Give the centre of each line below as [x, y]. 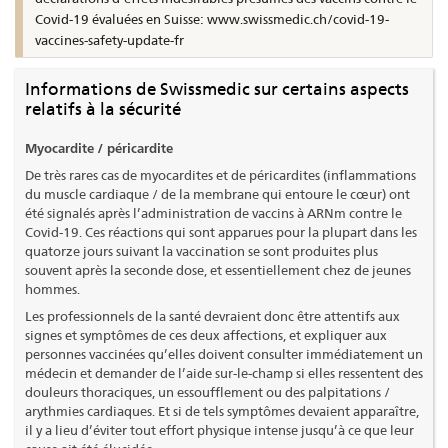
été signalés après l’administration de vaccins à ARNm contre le [213, 212]
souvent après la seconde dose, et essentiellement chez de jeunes [218, 269]
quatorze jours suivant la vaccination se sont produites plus [201, 250]
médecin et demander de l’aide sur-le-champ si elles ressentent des [224, 372]
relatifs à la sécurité [103, 109]
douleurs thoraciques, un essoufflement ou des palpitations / [207, 391]
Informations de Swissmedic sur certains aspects [217, 89]
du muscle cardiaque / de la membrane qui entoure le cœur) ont [217, 193]
